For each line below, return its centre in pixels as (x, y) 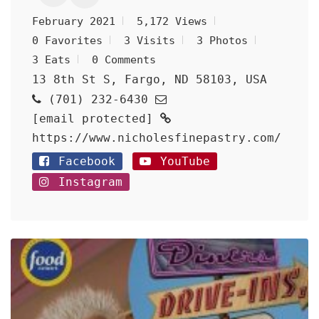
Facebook (83, 161)
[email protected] (93, 119)
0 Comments (124, 60)
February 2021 (74, 21)
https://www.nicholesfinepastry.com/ (157, 138)
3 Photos (222, 41)
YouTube (182, 161)
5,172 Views (172, 21)
